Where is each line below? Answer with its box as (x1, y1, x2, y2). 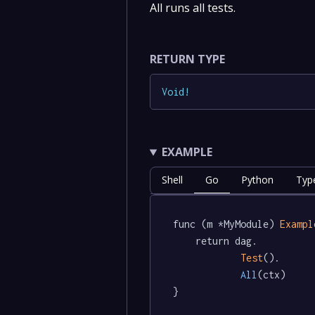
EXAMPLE (161, 144, 212, 160)
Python (240, 173, 274, 187)
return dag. (172, 235, 195, 247)
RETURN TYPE (149, 51, 225, 67)
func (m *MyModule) (172, 218, 280, 231)
